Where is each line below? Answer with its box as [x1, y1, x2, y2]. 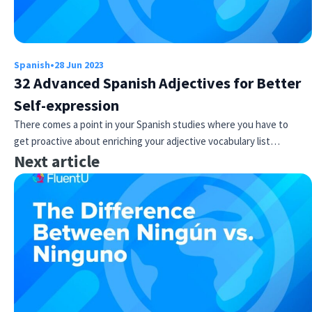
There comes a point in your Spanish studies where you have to [14, 117, 288, 131]
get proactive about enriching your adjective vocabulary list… [14, 134, 280, 148]
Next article [14, 150, 100, 172]
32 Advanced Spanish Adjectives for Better [14, 72, 301, 93]
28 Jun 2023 [54, 58, 104, 71]
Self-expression [14, 95, 119, 115]
